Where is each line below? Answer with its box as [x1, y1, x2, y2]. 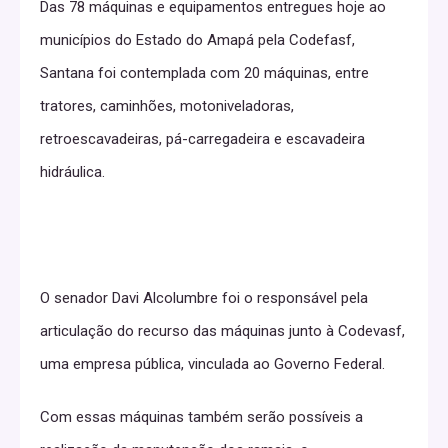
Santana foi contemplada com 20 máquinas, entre [40, 64, 369, 82]
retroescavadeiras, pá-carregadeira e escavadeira [40, 130, 365, 148]
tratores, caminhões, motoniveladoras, [40, 97, 294, 115]
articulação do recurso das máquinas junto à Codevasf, [40, 322, 405, 340]
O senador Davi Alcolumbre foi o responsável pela [40, 289, 368, 307]
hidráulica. [40, 163, 105, 181]
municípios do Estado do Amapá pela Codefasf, [40, 31, 355, 49]
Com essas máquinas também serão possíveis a [40, 408, 363, 426]
